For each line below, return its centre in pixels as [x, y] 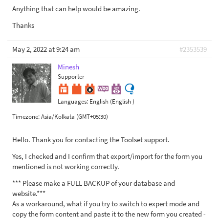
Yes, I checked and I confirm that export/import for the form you [107, 156]
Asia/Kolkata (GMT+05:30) [75, 117]
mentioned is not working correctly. [66, 167]
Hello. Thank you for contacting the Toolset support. [91, 140]
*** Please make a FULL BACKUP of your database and [94, 183]
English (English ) [112, 102]
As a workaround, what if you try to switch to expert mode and [106, 204]
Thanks [23, 25]
